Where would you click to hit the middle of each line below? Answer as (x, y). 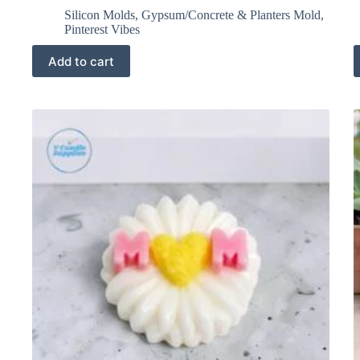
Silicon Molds (100, 15)
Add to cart (81, 61)
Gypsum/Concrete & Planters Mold (231, 15)
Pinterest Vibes (102, 30)
